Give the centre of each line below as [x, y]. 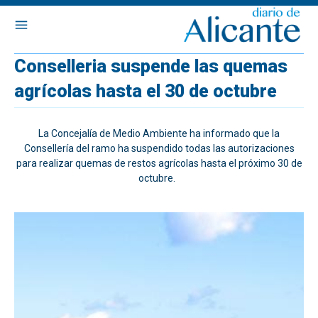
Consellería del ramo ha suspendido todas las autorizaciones [159, 148]
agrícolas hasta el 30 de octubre [146, 91]
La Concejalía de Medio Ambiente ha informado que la [159, 133]
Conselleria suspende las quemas [151, 66]
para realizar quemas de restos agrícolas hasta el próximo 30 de [159, 163]
